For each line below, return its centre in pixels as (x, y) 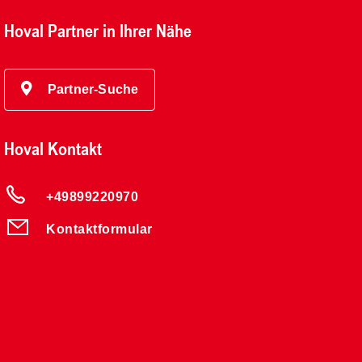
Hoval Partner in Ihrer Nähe (98, 31)
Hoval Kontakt (53, 149)
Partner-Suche (93, 90)
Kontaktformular (99, 229)
